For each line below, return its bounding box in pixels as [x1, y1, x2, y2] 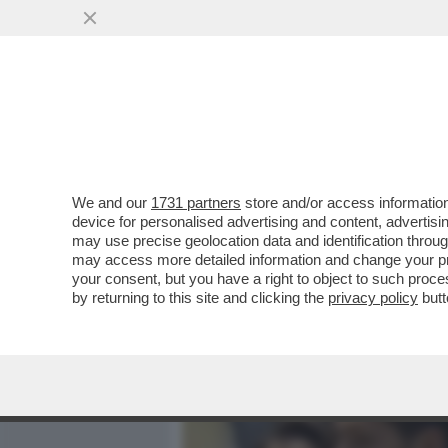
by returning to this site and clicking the [72, 289, 328, 306]
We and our [72, 194, 151, 211]
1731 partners [151, 194, 241, 211]
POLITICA [366, 115, 436, 139]
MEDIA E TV [256, 115, 340, 139]
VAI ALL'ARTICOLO [212, 262, 354, 279]
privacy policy [328, 289, 418, 306]
